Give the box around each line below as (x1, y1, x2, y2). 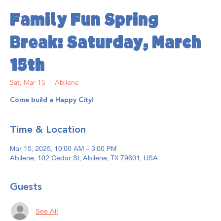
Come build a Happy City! (10, 95, 94, 106)
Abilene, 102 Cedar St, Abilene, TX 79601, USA (10, 153, 158, 163)
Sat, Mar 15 (10, 78, 45, 88)
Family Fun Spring (10, 12, 158, 31)
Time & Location (10, 122, 86, 138)
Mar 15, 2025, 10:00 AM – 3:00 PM (10, 144, 116, 153)
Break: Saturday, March (10, 35, 201, 53)
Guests (10, 179, 42, 195)
